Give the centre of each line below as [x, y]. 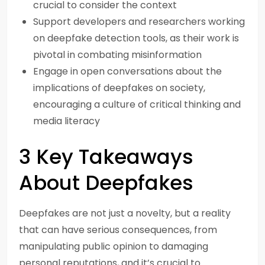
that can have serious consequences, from [118, 230]
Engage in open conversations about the [127, 71]
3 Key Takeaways [106, 157]
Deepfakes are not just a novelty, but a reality [125, 213]
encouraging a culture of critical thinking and [137, 104]
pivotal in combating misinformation [117, 55]
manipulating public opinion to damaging [114, 246]
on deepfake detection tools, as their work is [136, 38]
